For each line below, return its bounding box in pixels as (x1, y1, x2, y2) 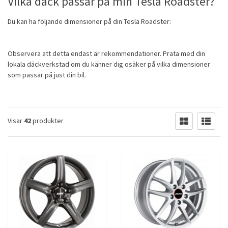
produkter (31, 116, 64, 126)
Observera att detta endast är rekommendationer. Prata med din (8, 49, 205, 59)
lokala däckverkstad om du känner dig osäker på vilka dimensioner (8, 60, 210, 69)
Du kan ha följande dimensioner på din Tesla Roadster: (8, 17, 171, 26)
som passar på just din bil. (8, 70, 86, 80)
